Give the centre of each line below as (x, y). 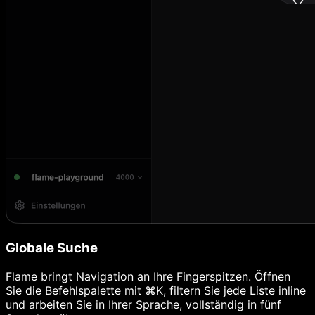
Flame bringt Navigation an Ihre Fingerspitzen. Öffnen (148, 276)
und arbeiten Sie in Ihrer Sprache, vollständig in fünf (143, 304)
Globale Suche (52, 248)
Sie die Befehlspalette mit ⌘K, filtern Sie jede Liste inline (156, 290)
